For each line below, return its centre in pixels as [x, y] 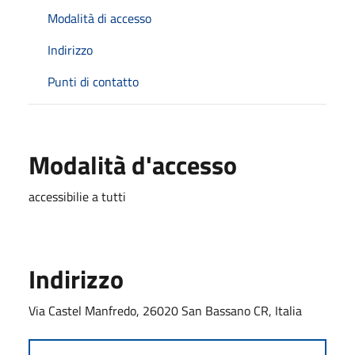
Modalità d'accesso [133, 164]
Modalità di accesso [99, 18]
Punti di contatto [93, 81]
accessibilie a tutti [77, 196]
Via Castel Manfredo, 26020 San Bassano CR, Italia [165, 310]
